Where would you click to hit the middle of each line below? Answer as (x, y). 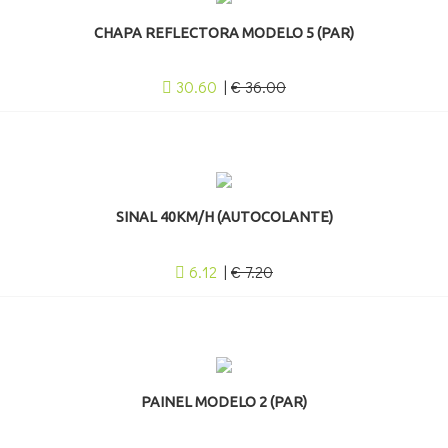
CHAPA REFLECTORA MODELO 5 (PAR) (224, 32)
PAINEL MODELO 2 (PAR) (224, 401)
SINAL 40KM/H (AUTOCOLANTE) (224, 217)
